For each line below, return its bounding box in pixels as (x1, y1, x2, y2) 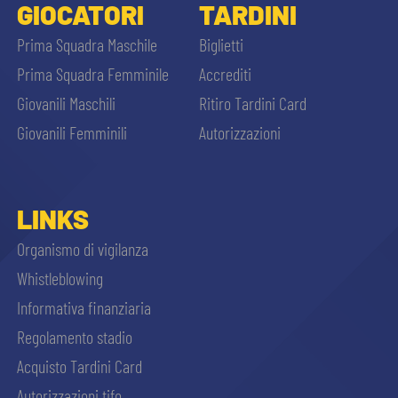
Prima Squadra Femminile (16, 63, 169, 85)
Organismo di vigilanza (16, 238, 148, 260)
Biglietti (198, 34, 243, 56)
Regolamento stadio (16, 326, 132, 348)
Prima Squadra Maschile (16, 34, 157, 56)
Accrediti (198, 63, 251, 85)
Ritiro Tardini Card (198, 92, 306, 115)
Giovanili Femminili (16, 122, 127, 144)
